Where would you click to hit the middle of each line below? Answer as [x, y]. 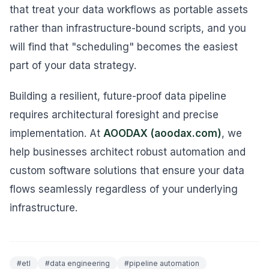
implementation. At [56, 133]
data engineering [80, 263]
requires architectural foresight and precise [114, 115]
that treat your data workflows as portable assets [129, 10]
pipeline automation [164, 263]
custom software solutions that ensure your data [127, 171]
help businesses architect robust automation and [128, 152]
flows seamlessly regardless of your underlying [124, 189]
